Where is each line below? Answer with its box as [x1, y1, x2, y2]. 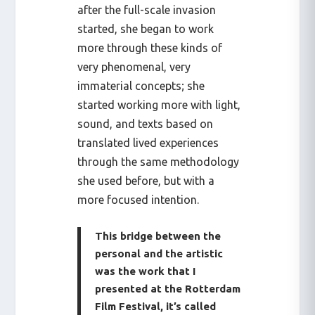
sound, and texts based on [77, 117, 214, 130]
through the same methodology [77, 155, 240, 168]
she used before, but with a [77, 174, 215, 187]
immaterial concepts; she [77, 79, 205, 92]
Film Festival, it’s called [95, 300, 217, 313]
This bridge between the [95, 230, 221, 243]
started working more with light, [77, 98, 241, 111]
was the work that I [95, 265, 196, 278]
